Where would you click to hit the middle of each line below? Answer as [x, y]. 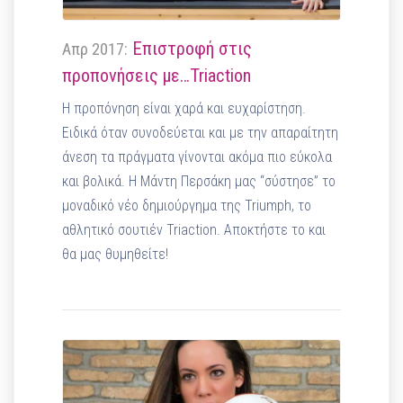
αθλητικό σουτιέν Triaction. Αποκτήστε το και [194, 230]
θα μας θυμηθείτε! [119, 255]
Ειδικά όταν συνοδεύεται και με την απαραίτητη [201, 133]
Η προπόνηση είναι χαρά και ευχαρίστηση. [184, 109]
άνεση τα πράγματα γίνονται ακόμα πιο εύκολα [197, 157]
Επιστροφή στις [190, 49]
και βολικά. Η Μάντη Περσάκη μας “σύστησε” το [199, 182]
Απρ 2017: [95, 49]
